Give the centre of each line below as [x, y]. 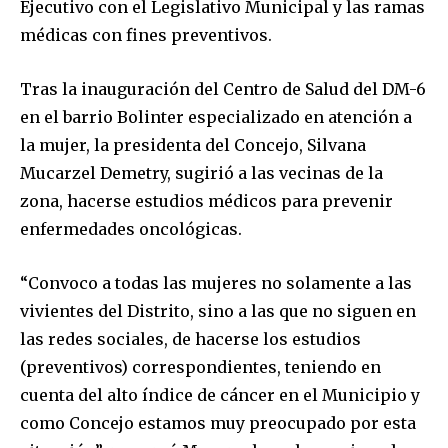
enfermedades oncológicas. [131, 228]
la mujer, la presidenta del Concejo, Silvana [193, 144]
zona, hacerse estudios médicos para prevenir [206, 200]
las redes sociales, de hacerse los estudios [190, 338]
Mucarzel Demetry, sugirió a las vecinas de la [201, 172]
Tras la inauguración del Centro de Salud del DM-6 [223, 88]
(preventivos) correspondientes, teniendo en [200, 366]
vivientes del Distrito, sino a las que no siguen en [218, 310]
